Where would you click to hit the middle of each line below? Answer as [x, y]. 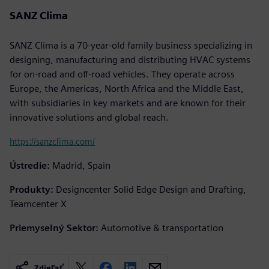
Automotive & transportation [162, 228]
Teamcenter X [38, 204]
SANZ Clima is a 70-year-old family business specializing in [131, 45]
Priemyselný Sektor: [54, 228]
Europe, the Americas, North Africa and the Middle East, [127, 88]
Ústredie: [30, 165]
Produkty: [32, 189]
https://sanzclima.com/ [52, 141]
